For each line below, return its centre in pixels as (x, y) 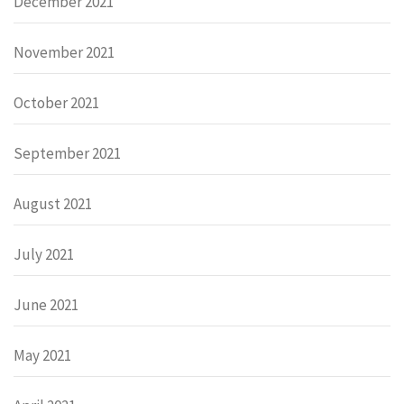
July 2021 (44, 254)
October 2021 (56, 102)
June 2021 (46, 304)
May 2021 (42, 355)
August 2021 (53, 203)
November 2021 (64, 52)
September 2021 (67, 153)
